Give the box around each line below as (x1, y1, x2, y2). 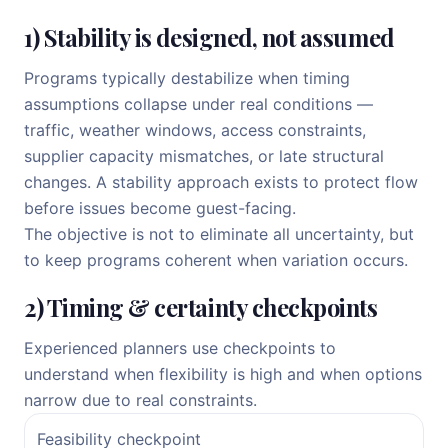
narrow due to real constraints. (24, 390, 257, 410)
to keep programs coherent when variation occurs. (24, 250, 408, 270)
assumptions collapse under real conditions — (24, 94, 373, 114)
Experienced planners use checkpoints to (24, 338, 336, 358)
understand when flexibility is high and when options (24, 364, 422, 384)
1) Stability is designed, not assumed (24, 22, 394, 53)
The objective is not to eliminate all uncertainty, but (24, 224, 414, 244)
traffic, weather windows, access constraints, (24, 120, 366, 140)
